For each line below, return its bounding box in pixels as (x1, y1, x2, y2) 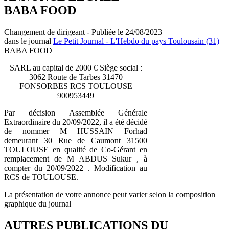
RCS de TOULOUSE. (4, 172, 78, 181)
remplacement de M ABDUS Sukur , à (4, 154, 147, 163)
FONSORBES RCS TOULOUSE (19, 81, 132, 90)
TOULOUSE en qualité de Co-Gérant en (4, 145, 147, 154)
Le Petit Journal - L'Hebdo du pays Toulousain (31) (53, 36, 219, 45)
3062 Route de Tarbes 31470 (29, 72, 123, 81)
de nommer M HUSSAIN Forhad (4, 126, 147, 135)
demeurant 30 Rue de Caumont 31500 (4, 135, 147, 145)
